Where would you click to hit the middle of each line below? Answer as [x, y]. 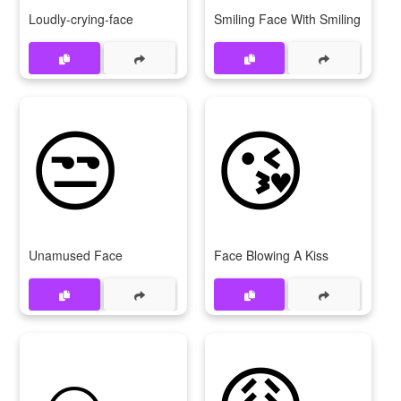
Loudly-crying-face [81, 19]
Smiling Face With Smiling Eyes [303, 19]
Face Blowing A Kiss [271, 255]
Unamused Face [76, 255]
